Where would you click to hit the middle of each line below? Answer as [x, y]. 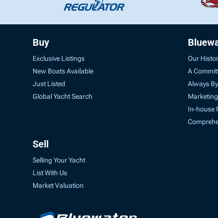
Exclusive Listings [59, 58]
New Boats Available [63, 71]
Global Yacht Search [63, 96]
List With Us [50, 173]
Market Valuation [58, 185]
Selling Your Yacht [59, 160]
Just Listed [49, 83]
